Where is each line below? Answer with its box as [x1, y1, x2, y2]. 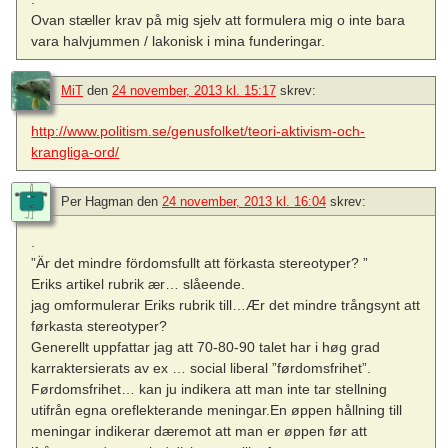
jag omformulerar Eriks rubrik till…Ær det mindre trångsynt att [31, 297, 421, 314]
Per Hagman [61, 194, 133, 210]
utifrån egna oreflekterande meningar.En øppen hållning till [31, 402, 403, 419]
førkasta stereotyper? [31, 318, 168, 335]
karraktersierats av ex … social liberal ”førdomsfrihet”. [31, 360, 372, 377]
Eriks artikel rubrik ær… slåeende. [31, 276, 246, 293]
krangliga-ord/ [31, 144, 120, 161]
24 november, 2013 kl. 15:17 [112, 83, 276, 99]
